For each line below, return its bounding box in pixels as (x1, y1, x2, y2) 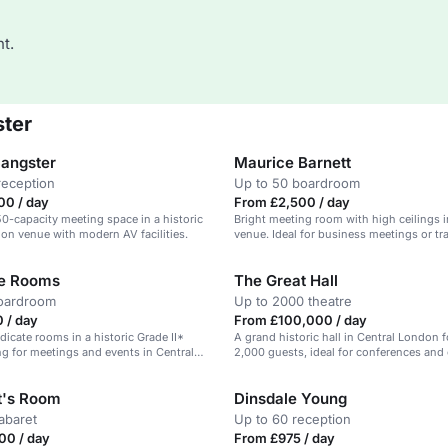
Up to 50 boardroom (234, 175, 360, 191)
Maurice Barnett (234, 153, 351, 172)
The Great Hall (234, 271, 338, 290)
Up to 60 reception (234, 411, 351, 427)
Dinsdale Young (234, 389, 347, 408)
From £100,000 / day (234, 312, 367, 328)
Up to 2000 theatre (234, 293, 352, 309)
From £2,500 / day (234, 194, 350, 210)
